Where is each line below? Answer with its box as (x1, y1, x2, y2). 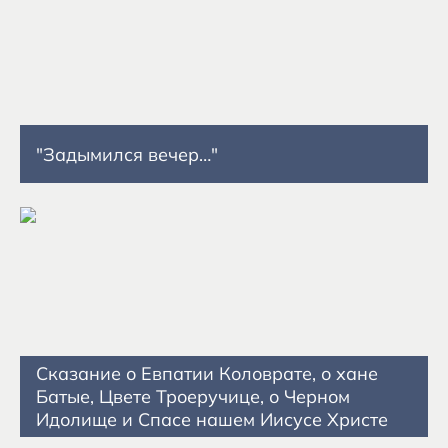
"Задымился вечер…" (36, 142, 218, 166)
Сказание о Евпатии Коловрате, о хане (36, 362, 378, 385)
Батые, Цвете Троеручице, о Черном (36, 385, 350, 408)
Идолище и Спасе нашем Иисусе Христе (36, 408, 388, 431)
